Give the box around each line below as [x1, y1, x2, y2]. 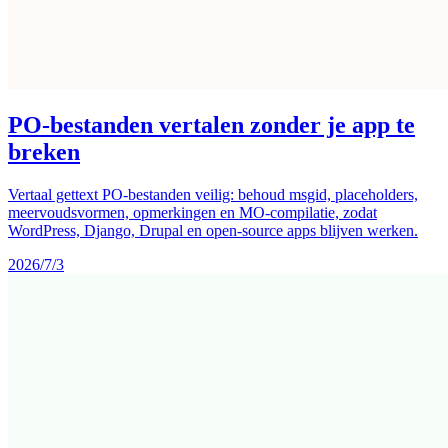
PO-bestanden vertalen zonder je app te [8, 112, 415, 139]
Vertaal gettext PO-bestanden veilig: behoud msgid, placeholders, [8, 186, 418, 204]
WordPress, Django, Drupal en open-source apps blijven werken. [8, 222, 418, 240]
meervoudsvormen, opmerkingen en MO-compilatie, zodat [8, 204, 377, 222]
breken [8, 139, 80, 166]
